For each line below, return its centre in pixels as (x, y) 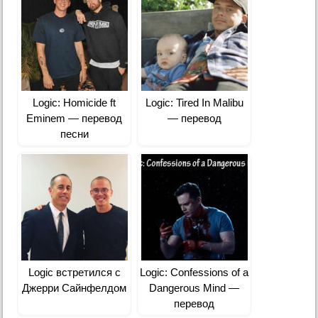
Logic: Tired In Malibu (194, 103)
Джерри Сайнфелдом (75, 288)
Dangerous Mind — (194, 288)
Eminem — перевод (75, 119)
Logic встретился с (74, 273)
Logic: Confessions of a (194, 273)
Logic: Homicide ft (75, 103)
